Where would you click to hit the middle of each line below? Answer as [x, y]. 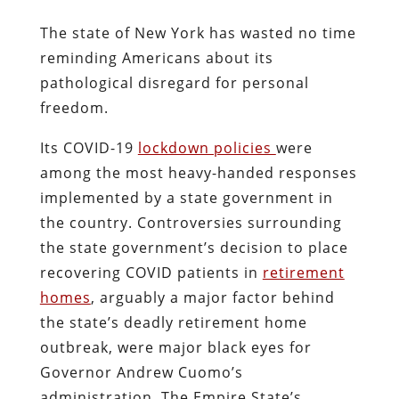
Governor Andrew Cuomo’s [141, 372]
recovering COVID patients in [151, 272]
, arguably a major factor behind [212, 297]
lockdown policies [207, 147]
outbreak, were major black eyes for [175, 347]
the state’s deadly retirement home [173, 322]
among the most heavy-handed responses [198, 172]
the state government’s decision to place [194, 247]
